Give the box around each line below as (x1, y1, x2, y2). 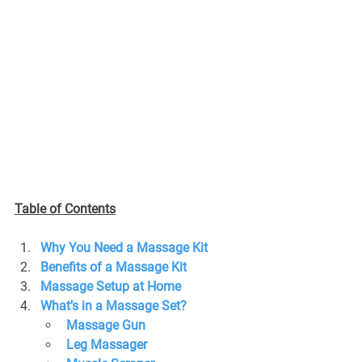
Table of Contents (15, 200, 116, 217)
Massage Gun (66, 317, 145, 333)
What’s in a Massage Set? (40, 297, 187, 314)
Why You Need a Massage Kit (40, 239, 208, 255)
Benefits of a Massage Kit (40, 259, 187, 275)
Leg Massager (66, 336, 147, 352)
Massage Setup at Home (40, 278, 181, 294)
